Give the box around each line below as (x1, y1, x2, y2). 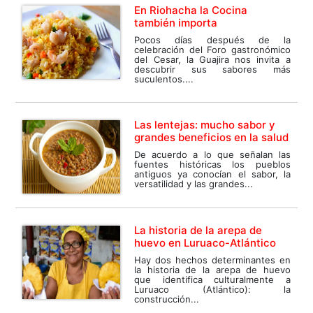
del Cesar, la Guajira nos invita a (134, 54, 291, 66)
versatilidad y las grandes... (134, 178, 254, 190)
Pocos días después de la (134, 34, 291, 46)
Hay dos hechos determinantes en (134, 254, 291, 266)
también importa (134, 16, 218, 30)
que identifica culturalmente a (134, 274, 291, 286)
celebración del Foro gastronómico (134, 44, 291, 56)
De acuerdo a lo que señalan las (134, 149, 291, 161)
